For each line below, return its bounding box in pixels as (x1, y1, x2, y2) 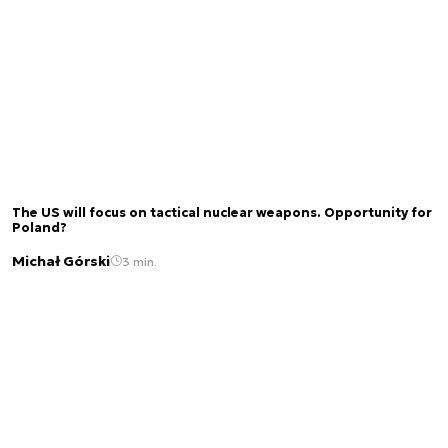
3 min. (122, 253, 157, 269)
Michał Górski (12, 252, 110, 271)
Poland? (12, 219, 67, 236)
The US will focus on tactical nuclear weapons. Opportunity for (12, 204, 432, 221)
